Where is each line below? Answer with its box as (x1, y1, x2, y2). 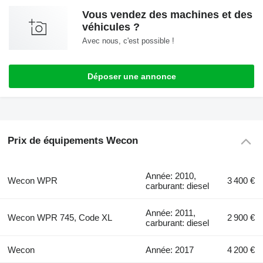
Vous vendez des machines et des (82, 8, 252, 21)
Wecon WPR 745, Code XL (7, 212, 112, 222)
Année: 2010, (146, 170, 197, 181)
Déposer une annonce (87, 71, 176, 81)
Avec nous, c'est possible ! (82, 36, 174, 45)
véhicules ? (82, 21, 140, 33)
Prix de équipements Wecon (7, 135, 138, 147)
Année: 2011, (146, 207, 196, 218)
